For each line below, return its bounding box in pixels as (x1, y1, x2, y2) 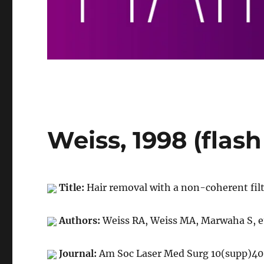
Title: (59, 181, 87, 194)
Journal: (59, 247, 100, 260)
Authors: (59, 214, 103, 227)
